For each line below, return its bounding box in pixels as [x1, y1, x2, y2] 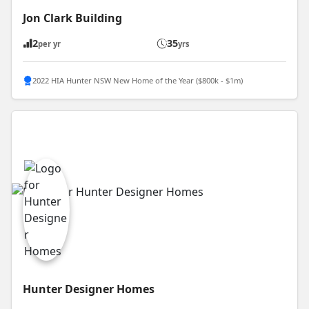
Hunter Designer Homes [23, 281, 154, 297]
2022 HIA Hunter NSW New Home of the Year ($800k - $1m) [32, 74, 243, 86]
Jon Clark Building [23, 10, 122, 26]
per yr [38, 39, 61, 50]
